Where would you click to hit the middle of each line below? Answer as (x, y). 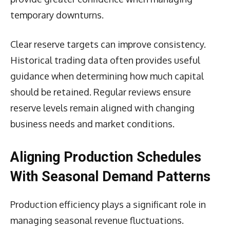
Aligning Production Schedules (106, 157)
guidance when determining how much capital (107, 76)
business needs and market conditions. (92, 123)
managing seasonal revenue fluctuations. (97, 220)
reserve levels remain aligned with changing (102, 108)
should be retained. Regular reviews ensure (101, 92)
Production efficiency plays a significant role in (108, 204)
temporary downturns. (57, 15)
